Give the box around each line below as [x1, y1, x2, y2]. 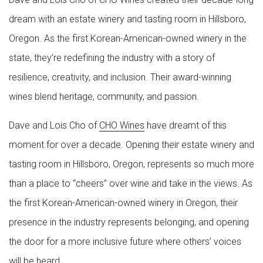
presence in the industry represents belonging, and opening [9, 216, 249, 228]
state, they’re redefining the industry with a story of [9, 52, 215, 63]
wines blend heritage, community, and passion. [9, 90, 199, 102]
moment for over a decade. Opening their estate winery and [9, 139, 254, 150]
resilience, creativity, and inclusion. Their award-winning [9, 71, 231, 83]
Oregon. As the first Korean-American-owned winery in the [9, 32, 247, 44]
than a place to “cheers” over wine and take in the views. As [9, 177, 252, 189]
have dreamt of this [144, 119, 227, 131]
